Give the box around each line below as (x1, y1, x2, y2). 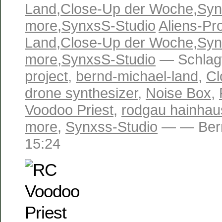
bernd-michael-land (76, 68, 198, 85)
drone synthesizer (25, 85, 138, 102)
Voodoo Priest (25, 102, 113, 118)
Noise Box (146, 85, 211, 102)
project (25, 68, 68, 85)
